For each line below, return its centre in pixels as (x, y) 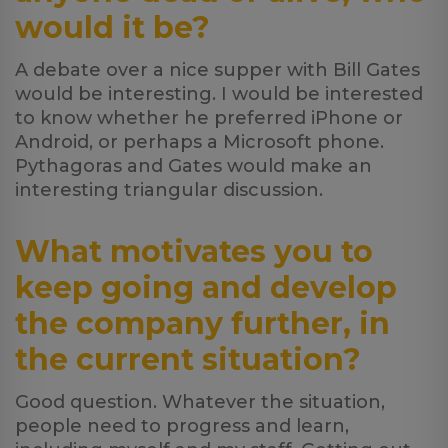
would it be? (112, 27)
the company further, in (202, 323)
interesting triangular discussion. (169, 190)
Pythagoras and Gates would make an (193, 166)
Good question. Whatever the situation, (200, 402)
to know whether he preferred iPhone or (209, 118)
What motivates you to (194, 251)
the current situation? (188, 359)
